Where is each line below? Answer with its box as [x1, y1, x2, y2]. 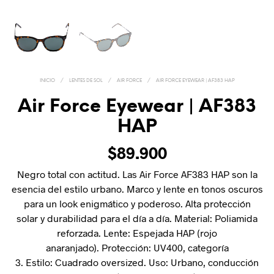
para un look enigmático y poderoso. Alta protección [23, 198, 251, 210]
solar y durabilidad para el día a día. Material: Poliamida [17, 212, 257, 224]
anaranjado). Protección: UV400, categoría [45, 242, 229, 254]
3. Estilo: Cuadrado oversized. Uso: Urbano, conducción [15, 256, 259, 268]
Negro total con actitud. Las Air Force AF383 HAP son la [17, 168, 257, 180]
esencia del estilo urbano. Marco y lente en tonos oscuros [11, 183, 263, 195]
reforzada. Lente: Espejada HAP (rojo [57, 227, 217, 239]
